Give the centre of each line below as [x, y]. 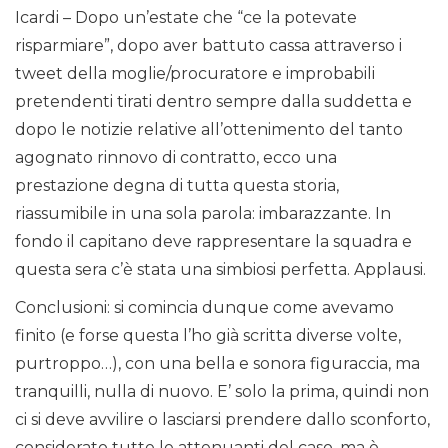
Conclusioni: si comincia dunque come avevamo [204, 308]
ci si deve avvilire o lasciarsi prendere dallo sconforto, [222, 420]
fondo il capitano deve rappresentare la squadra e [213, 242]
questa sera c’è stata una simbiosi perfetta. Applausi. [220, 270]
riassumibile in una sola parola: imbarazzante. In [203, 214]
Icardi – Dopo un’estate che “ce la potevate [186, 18]
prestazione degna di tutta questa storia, [177, 186]
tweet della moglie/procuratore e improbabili [195, 74]
